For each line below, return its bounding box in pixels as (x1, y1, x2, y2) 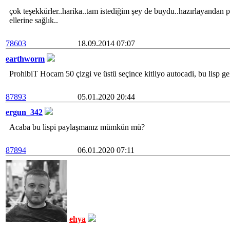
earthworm (6, 54, 45, 63)
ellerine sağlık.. (9, 16, 58, 25)
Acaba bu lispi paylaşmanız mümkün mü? (9, 123, 145, 131)
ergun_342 (6, 108, 43, 117)
